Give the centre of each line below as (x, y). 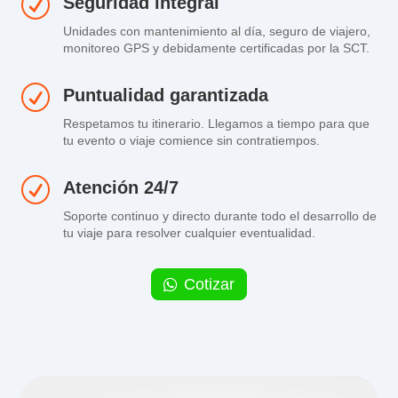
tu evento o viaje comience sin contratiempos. (191, 140)
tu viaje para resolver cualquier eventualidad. (189, 232)
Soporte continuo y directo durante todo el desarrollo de (219, 215)
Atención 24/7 (120, 187)
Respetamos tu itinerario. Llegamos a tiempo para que (216, 123)
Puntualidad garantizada (165, 95)
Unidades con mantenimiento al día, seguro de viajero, (216, 31)
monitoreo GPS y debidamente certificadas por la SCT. (216, 48)
